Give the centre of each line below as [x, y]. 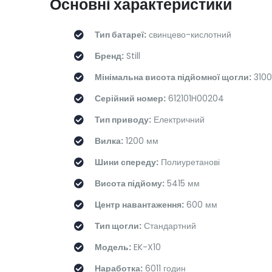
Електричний [178, 120]
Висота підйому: [130, 184]
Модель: [113, 247]
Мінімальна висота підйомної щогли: [173, 77]
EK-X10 [146, 247]
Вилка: [109, 141]
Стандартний [169, 226]
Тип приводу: [123, 120]
